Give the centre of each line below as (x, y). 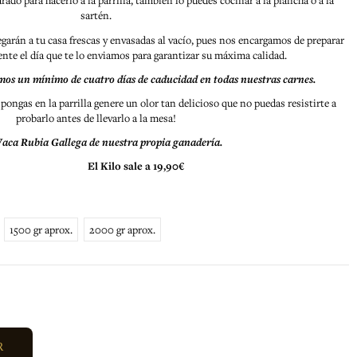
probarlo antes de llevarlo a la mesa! (96, 118)
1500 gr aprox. (41, 230)
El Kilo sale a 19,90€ (136, 166)
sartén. (96, 16)
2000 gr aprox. (122, 230)
